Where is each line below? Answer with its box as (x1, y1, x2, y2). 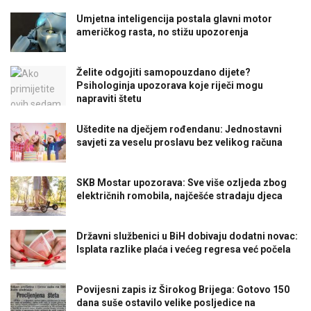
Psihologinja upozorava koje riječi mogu (76, 79, 263, 91)
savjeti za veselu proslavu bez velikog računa (76, 136, 283, 148)
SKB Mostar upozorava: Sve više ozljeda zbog (76, 177, 287, 189)
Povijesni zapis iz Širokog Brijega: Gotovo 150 (76, 284, 289, 296)
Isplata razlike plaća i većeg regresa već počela (76, 244, 291, 255)
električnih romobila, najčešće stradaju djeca (76, 190, 283, 202)
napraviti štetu (76, 92, 142, 104)
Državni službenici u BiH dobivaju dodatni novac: (76, 230, 298, 242)
